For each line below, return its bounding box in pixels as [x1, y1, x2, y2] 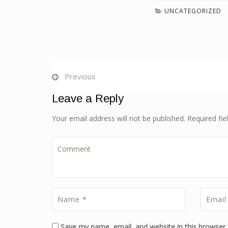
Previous [65, 71, 96, 81]
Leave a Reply [52, 92, 124, 105]
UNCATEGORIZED [164, 6, 221, 15]
